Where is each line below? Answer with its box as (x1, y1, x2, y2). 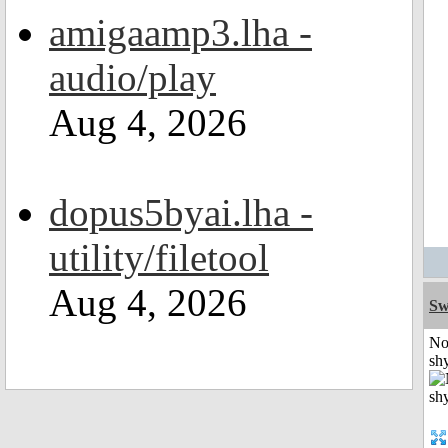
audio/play (49, 56, 216, 99)
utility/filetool (49, 236, 269, 279)
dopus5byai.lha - (49, 191, 313, 234)
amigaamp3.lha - (49, 11, 312, 54)
